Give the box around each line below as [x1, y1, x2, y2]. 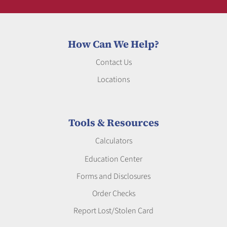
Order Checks [92, 188, 135, 200]
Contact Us [95, 57, 132, 68]
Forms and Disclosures [77, 171, 150, 182]
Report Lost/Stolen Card [73, 205, 154, 217]
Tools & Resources [68, 116, 159, 130]
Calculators [95, 135, 132, 147]
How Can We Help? [68, 37, 159, 52]
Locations [97, 74, 130, 86]
